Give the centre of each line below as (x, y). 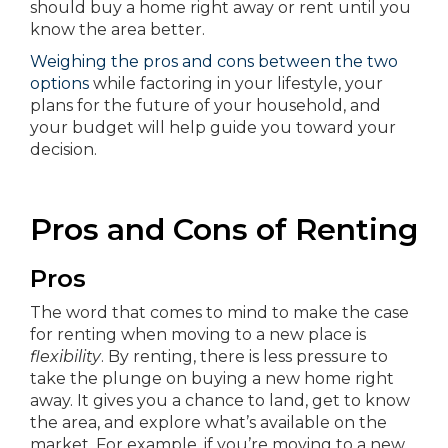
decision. (63, 149)
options (59, 83)
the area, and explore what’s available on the (208, 422)
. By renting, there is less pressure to (244, 356)
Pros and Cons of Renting (224, 229)
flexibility (65, 356)
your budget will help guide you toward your (213, 127)
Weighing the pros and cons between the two (214, 61)
